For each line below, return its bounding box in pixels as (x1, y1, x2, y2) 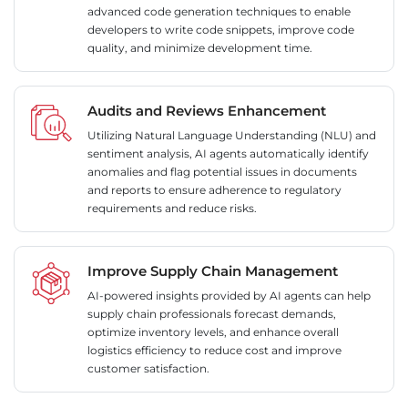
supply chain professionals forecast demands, (87, 307, 336, 321)
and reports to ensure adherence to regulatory (87, 183, 342, 198)
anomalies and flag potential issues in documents (87, 165, 357, 179)
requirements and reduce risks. (87, 201, 257, 216)
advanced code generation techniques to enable (87, 5, 351, 19)
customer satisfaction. (87, 362, 209, 376)
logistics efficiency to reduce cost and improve (87, 343, 342, 358)
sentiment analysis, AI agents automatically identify (87, 147, 369, 161)
